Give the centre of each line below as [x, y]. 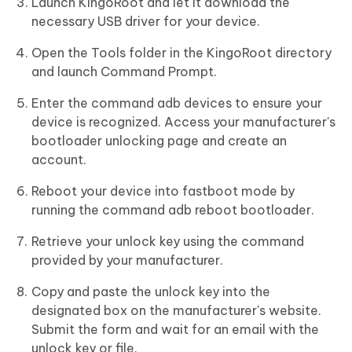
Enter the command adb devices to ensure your [177, 103]
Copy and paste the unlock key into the [151, 292]
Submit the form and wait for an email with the [175, 330]
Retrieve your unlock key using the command [168, 242]
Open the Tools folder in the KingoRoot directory [181, 53]
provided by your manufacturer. [127, 260]
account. [59, 160]
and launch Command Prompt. [124, 72]
